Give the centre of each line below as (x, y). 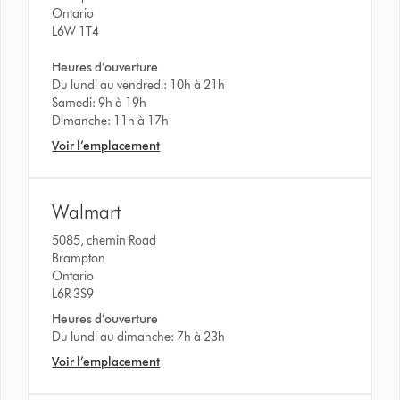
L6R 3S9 (73, 294)
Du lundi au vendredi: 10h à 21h (139, 85)
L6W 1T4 (76, 31)
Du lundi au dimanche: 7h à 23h (139, 337)
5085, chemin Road (106, 240)
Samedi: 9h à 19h (100, 103)
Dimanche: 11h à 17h (111, 121)
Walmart (87, 212)
